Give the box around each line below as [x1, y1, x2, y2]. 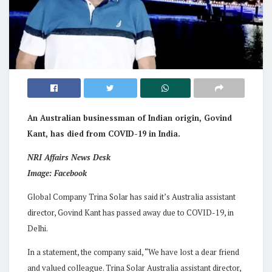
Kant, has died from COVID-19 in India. [27, 127, 180, 139]
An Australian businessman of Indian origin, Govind [27, 112, 232, 123]
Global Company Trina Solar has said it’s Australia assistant [27, 191, 236, 202]
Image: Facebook [27, 167, 87, 178]
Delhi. [27, 222, 48, 234]
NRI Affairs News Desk [27, 151, 110, 163]
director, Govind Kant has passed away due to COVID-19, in [27, 206, 234, 218]
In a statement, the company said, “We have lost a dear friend [27, 246, 239, 257]
